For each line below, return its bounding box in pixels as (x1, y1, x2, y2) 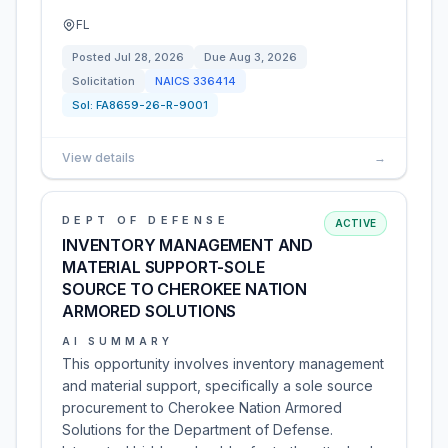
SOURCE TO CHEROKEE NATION (62, 279, 307, 299)
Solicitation (72, 74, 135, 88)
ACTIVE (334, 217, 376, 229)
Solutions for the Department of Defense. (62, 421, 333, 438)
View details (62, 150, 135, 165)
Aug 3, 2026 (229, 50, 297, 64)
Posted (72, 50, 114, 64)
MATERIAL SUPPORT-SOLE (62, 257, 265, 277)
